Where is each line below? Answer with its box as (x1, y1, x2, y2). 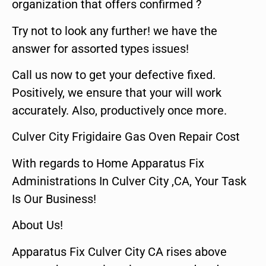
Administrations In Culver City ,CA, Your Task (12, 173, 246, 188)
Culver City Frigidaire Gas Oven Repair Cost (12, 129, 240, 144)
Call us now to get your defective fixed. (12, 67, 216, 82)
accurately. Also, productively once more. (12, 103, 227, 118)
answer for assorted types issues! (12, 41, 189, 56)
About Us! (12, 218, 63, 233)
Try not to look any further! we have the (12, 23, 217, 38)
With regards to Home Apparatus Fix (12, 156, 204, 170)
